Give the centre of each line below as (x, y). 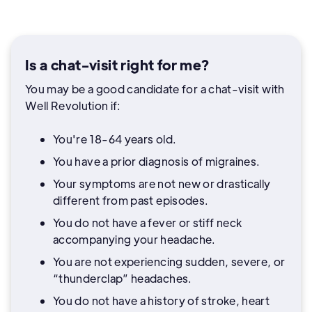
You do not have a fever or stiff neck (148, 222)
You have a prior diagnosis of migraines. (157, 161)
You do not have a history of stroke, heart (162, 300)
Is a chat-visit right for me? (117, 64)
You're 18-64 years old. (115, 139)
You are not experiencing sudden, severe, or (169, 261)
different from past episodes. (131, 200)
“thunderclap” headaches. (123, 278)
